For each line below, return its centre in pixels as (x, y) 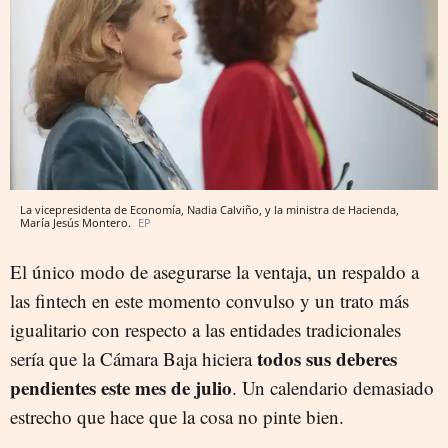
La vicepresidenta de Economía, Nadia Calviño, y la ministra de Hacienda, (209, 209)
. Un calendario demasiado (333, 387)
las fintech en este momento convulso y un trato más (209, 300)
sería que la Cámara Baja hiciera (133, 358)
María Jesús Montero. (77, 222)
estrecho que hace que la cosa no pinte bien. (177, 416)
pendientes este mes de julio (121, 387)
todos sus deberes (327, 358)
